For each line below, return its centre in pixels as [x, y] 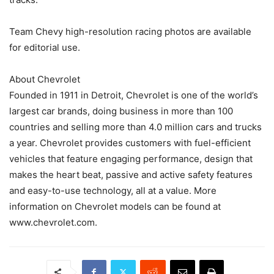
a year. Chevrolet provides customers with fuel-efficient [130, 143]
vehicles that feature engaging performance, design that [131, 158]
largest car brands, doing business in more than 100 [121, 111]
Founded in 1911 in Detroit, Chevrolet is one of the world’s [134, 95]
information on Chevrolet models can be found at [115, 206]
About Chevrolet [45, 79]
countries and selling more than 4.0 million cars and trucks [135, 127]
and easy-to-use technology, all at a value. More [113, 190]
